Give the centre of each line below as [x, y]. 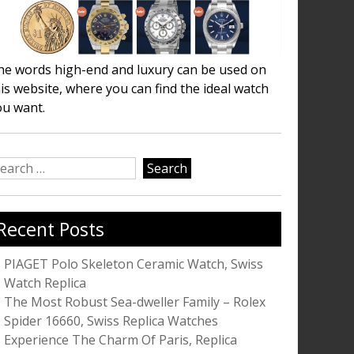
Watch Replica [45, 283]
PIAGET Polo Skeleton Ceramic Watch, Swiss [133, 264]
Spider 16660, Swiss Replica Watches [111, 321]
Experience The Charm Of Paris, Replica [120, 340]
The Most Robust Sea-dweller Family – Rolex [134, 302]
